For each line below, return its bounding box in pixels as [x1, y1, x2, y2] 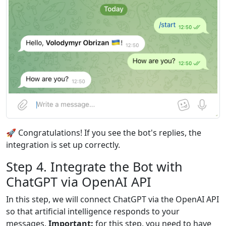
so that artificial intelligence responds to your [6, 206, 180, 217]
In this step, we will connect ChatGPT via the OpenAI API [6, 194, 219, 205]
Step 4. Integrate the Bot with [6, 158, 183, 176]
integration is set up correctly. [6, 139, 120, 151]
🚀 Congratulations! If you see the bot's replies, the [6, 127, 201, 139]
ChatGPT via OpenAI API [6, 173, 151, 191]
